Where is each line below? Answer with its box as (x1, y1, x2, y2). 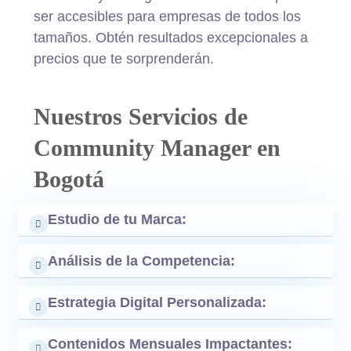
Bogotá (33, 165, 104, 192)
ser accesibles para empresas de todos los (33, 8, 301, 24)
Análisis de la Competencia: (48, 252, 236, 269)
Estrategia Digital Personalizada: (48, 294, 267, 310)
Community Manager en (33, 134, 280, 161)
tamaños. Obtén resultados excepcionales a (33, 29, 308, 45)
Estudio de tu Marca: (48, 211, 187, 227)
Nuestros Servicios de (33, 103, 248, 129)
